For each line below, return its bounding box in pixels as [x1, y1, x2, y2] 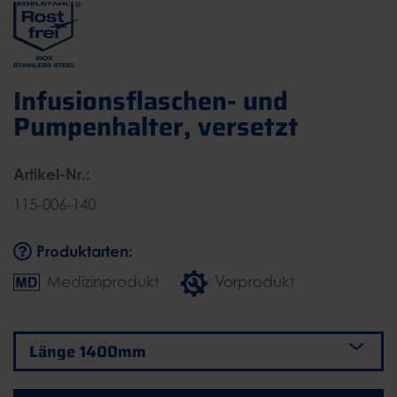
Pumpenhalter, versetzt [13, 106, 299, 148]
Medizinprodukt [47, 273, 160, 292]
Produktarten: [32, 242, 133, 261]
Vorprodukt [214, 273, 295, 292]
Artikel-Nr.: [13, 165, 90, 184]
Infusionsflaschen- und [13, 81, 288, 122]
